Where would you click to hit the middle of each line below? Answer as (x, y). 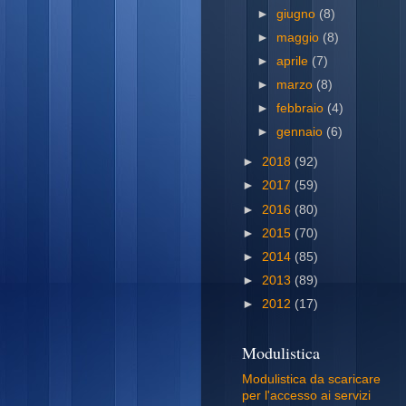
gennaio (302, 132)
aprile (295, 61)
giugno (298, 14)
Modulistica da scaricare (311, 380)
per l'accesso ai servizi (306, 396)
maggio (300, 37)
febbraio (302, 109)
